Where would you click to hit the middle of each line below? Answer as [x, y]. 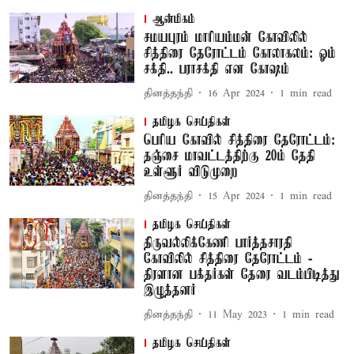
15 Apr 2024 [236, 196]
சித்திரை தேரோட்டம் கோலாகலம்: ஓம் [239, 54]
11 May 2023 [237, 314]
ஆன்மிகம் [173, 20]
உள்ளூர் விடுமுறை [190, 172]
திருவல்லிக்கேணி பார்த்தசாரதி [218, 243]
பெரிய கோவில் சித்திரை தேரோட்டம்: [239, 141]
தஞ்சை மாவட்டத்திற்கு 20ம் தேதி [229, 156]
